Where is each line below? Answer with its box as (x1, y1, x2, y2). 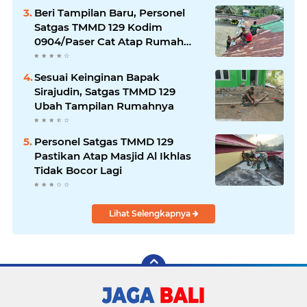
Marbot (34, 49, 72, 62)
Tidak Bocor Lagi (34, 164, 122, 177)
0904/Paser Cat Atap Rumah (34, 35, 184, 48)
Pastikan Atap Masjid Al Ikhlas (34, 149, 191, 162)
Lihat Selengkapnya (108, 208, 193, 219)
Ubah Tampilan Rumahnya (34, 99, 174, 112)
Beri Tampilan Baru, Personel (34, 6, 185, 19)
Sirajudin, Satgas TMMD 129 (34, 85, 175, 98)
